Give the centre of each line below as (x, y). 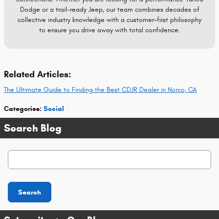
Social (54, 109)
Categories (22, 109)
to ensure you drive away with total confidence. (109, 30)
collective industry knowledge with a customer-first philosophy (109, 20)
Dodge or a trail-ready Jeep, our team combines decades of (109, 9)
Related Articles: (38, 74)
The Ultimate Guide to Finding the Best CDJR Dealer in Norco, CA (100, 90)
